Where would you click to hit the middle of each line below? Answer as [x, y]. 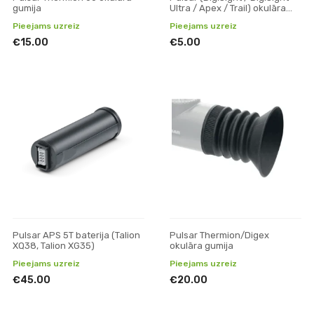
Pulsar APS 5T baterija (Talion [76, 235]
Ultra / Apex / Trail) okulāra [228, 8]
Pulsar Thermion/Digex [219, 235]
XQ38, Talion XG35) [54, 245]
